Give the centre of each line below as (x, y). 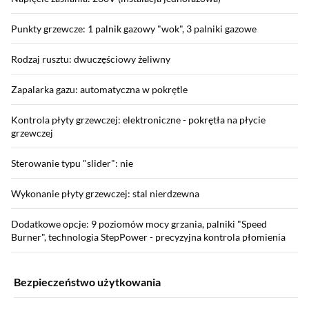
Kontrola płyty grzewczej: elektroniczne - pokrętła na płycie (138, 119)
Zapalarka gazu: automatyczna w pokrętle (99, 89)
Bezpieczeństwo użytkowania (87, 281)
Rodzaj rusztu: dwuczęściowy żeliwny (91, 59)
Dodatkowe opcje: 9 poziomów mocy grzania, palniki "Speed (139, 223)
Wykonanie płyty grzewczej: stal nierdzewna (105, 193)
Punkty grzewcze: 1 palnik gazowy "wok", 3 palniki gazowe (134, 28)
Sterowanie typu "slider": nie (72, 163)
